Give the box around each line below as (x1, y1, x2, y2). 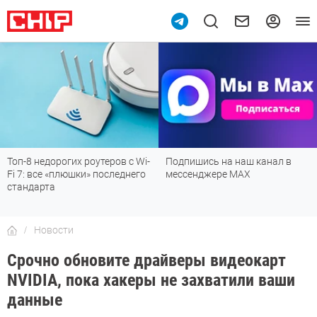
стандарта (7, 181, 55, 193)
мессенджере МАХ (166, 168, 250, 180)
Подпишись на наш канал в (166, 156, 292, 168)
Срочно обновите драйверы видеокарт (7, 250, 286, 271)
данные (7, 290, 67, 311)
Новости (34, 224, 74, 236)
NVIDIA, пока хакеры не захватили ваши (7, 270, 295, 291)
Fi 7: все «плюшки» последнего (7, 168, 146, 180)
